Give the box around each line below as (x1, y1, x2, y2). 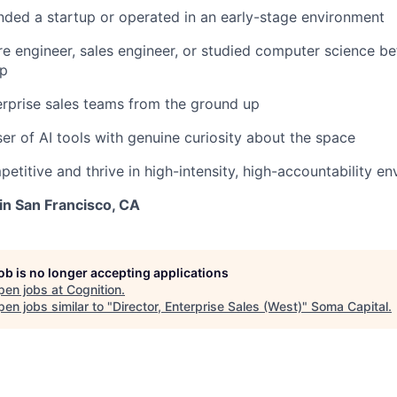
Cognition (66, 282, 121, 298)
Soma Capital (311, 299, 388, 315)
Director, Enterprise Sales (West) (113, 299, 302, 315)
